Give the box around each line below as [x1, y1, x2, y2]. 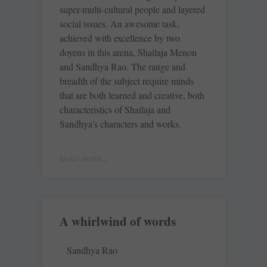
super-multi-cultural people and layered [60, 3, 205, 16]
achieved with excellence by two [60, 32, 180, 45]
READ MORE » [60, 154, 107, 164]
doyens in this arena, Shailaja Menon [60, 46, 197, 59]
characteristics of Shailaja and [60, 103, 170, 116]
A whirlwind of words [60, 212, 176, 231]
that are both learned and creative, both [60, 89, 204, 102]
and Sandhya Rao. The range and [60, 60, 185, 73]
